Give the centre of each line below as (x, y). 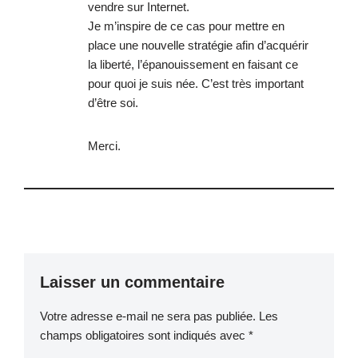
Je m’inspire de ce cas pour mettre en (186, 26)
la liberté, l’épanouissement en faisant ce (193, 64)
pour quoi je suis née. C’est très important (196, 83)
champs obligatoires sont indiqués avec (144, 335)
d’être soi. (113, 102)
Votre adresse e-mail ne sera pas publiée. (148, 316)
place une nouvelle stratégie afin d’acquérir (198, 45)
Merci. (104, 145)
